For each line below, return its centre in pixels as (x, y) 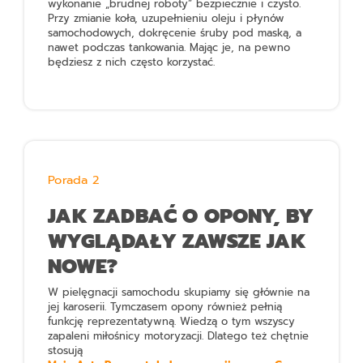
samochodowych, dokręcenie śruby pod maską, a (175, 32)
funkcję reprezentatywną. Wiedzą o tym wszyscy (172, 322)
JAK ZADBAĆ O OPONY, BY (181, 216)
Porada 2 (73, 179)
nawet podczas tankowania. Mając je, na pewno (169, 47)
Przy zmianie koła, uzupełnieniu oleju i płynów (167, 18)
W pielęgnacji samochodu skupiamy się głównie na (179, 293)
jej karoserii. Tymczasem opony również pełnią (165, 307)
